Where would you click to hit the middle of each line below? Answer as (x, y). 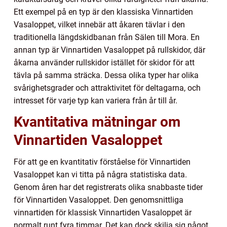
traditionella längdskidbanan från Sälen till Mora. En (107, 37)
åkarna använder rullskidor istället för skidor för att (104, 62)
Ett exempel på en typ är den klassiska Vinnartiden (103, 12)
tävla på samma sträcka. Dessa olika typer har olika (106, 75)
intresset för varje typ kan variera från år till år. (96, 100)
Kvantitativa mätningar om (97, 122)
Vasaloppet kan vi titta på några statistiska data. (100, 174)
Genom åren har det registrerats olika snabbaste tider (108, 187)
